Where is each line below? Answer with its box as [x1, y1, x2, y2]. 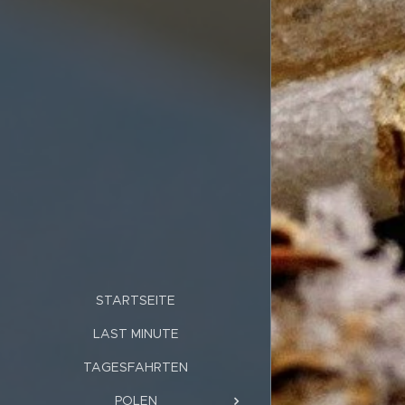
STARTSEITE [96, 291, 175, 308]
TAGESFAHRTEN [83, 358, 188, 375]
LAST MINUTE [92, 325, 179, 342]
